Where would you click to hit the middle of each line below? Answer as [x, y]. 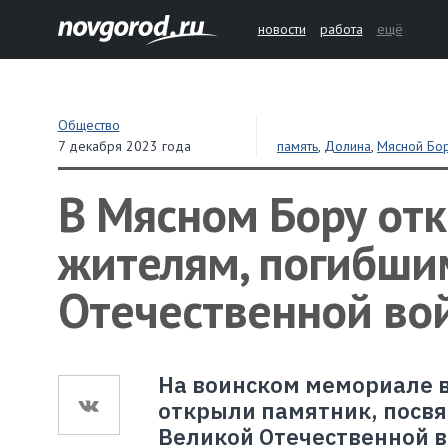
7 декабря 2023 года [124, 146]
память [298, 146]
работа [341, 29]
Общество [88, 125]
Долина [348, 146]
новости [281, 29]
